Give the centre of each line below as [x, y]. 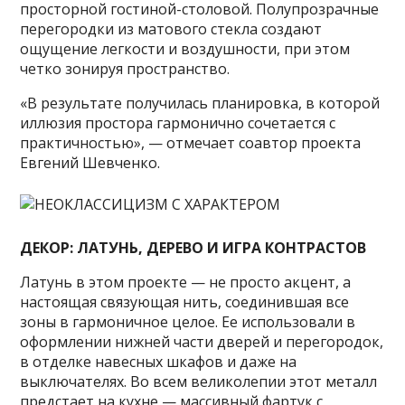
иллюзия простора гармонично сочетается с [178, 123]
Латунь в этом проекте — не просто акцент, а [186, 282]
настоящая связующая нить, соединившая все [185, 302]
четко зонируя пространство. [125, 69]
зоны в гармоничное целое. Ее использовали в [188, 322]
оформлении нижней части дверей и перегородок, [202, 342]
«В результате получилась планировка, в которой [200, 103]
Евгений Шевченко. [90, 163]
